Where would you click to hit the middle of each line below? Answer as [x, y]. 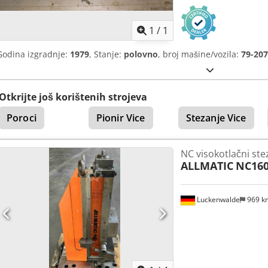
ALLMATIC [207, 166]
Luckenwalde [217, 200]
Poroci [22, 118]
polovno [141, 54]
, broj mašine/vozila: [200, 54]
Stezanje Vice [216, 118]
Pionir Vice [121, 118]
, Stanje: [106, 54]
